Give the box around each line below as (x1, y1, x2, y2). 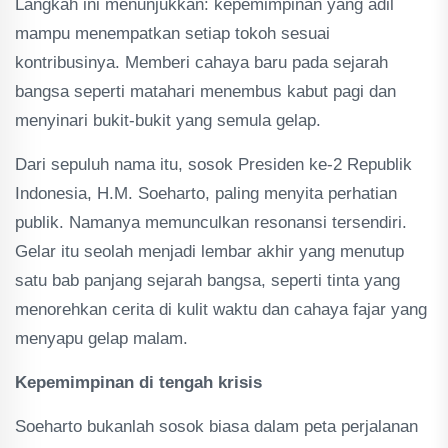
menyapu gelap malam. (15, 329, 188, 348)
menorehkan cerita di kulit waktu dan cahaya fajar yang (15, 300, 427, 319)
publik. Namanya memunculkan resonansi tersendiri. (15, 213, 407, 232)
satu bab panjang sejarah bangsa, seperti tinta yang (15, 271, 400, 290)
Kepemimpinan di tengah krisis (15, 373, 262, 392)
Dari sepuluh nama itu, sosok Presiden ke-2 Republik (15, 155, 412, 174)
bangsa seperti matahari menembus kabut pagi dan (15, 82, 396, 101)
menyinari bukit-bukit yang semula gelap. (15, 111, 321, 130)
